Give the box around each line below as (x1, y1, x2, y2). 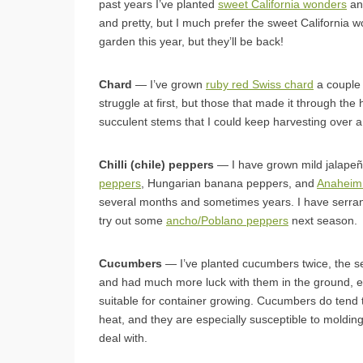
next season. (288, 213, 357, 227)
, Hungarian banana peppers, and (141, 176, 317, 190)
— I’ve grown (135, 77, 206, 91)
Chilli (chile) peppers (99, 157, 214, 171)
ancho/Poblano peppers (166, 213, 288, 227)
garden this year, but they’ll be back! (99, 34, 284, 48)
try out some (99, 213, 166, 227)
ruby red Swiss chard (206, 77, 314, 91)
